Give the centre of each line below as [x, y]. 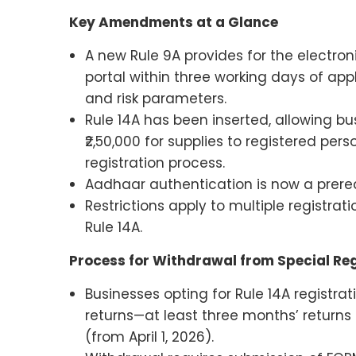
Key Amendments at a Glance [174, 22]
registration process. [155, 163]
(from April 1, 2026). [149, 337]
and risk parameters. [156, 99]
